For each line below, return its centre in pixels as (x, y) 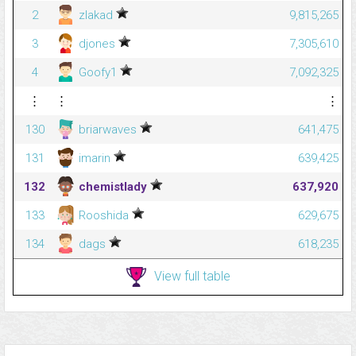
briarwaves (108, 130)
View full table (192, 276)
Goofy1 (98, 73)
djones (97, 44)
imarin (95, 159)
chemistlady (113, 187)
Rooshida (104, 216)
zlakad (96, 15)
